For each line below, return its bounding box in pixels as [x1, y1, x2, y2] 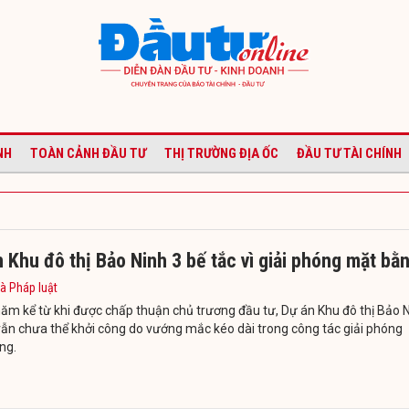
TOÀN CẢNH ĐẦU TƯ [30, 144, 146, 162]
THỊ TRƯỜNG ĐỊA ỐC [164, 144, 278, 162]
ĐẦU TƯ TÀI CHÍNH [297, 144, 402, 162]
